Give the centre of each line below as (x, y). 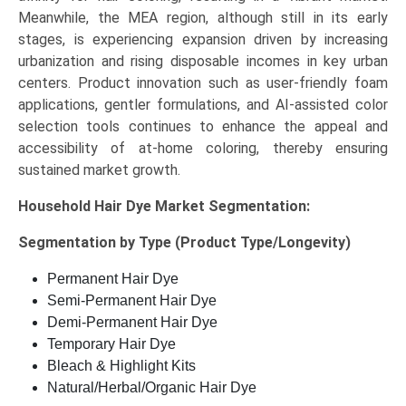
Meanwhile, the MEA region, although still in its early (203, 18)
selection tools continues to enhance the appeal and (203, 127)
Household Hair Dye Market (113, 207)
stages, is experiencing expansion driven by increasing (203, 40)
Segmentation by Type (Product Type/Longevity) (184, 243)
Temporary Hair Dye (111, 344)
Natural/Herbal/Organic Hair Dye (152, 388)
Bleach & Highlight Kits (121, 366)
